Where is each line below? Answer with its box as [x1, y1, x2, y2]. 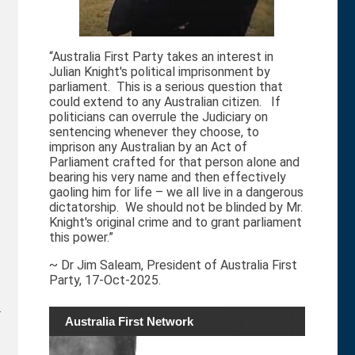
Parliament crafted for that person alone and [48, 155, 300, 170]
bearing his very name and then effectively [48, 170, 286, 185]
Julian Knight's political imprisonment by [48, 64, 270, 80]
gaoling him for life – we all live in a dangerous [48, 185, 303, 200]
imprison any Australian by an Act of [48, 139, 247, 155]
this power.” [48, 230, 116, 246]
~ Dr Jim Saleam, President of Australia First [48, 258, 297, 273]
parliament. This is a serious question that [48, 79, 283, 95]
